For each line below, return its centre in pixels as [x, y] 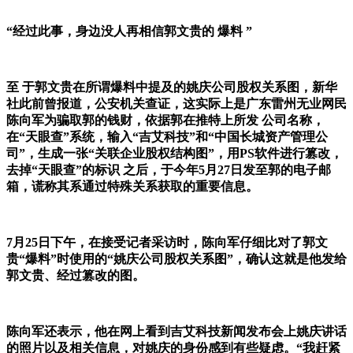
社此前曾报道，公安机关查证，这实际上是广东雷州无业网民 [176, 104]
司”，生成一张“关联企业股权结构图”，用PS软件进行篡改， [175, 154]
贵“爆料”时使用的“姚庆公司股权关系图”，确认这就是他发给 [176, 259]
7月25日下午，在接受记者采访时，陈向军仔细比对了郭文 [167, 243]
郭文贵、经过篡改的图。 [76, 276]
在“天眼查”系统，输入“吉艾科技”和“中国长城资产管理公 [167, 137]
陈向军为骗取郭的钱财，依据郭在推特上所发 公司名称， [165, 121]
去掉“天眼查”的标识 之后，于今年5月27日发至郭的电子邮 [169, 170]
